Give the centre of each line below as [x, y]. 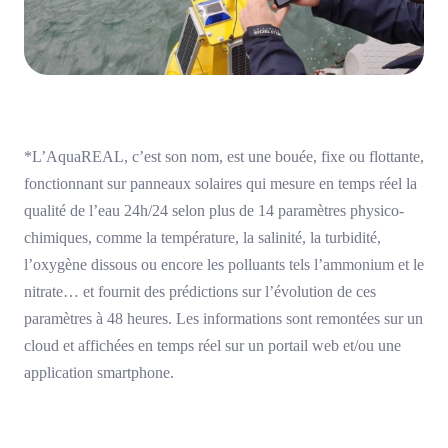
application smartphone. [99, 373]
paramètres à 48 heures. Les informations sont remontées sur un [223, 319]
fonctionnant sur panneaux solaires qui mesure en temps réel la [220, 184]
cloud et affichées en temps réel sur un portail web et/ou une [212, 346]
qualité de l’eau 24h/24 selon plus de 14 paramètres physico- [214, 211]
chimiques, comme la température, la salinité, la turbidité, [202, 238]
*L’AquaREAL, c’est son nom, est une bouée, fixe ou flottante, [224, 157]
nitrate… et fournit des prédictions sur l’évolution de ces [200, 292]
